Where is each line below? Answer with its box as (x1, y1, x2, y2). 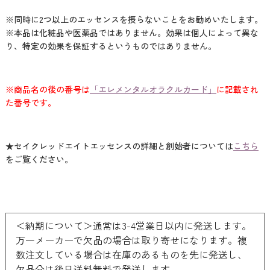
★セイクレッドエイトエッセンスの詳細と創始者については (5, 140, 233, 152)
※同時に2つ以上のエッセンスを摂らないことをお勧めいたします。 (5, 13, 263, 25)
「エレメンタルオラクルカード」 (89, 83, 216, 95)
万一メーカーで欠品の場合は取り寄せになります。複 (15, 233, 247, 247)
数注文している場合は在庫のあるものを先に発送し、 (15, 247, 247, 262)
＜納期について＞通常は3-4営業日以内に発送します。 (15, 218, 251, 233)
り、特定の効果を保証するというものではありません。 (5, 40, 227, 52)
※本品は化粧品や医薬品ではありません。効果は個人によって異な (5, 27, 259, 39)
